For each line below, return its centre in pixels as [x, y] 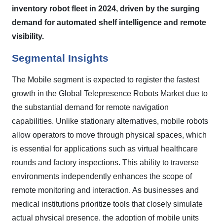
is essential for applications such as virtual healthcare [105, 149]
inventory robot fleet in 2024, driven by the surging [106, 9]
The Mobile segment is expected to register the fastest [106, 80]
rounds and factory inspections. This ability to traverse [105, 163]
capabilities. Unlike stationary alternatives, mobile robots [110, 121]
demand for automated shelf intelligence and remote [109, 22]
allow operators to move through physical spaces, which [109, 135]
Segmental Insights [60, 58]
